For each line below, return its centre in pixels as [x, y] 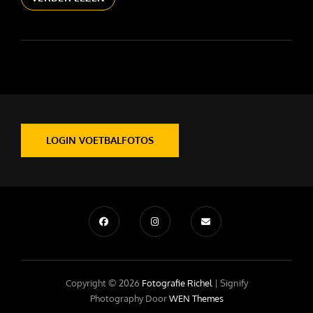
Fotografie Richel [177, 283]
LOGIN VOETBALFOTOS [100, 140]
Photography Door [129, 298]
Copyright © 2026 [103, 283]
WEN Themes [196, 298]
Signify [234, 283]
